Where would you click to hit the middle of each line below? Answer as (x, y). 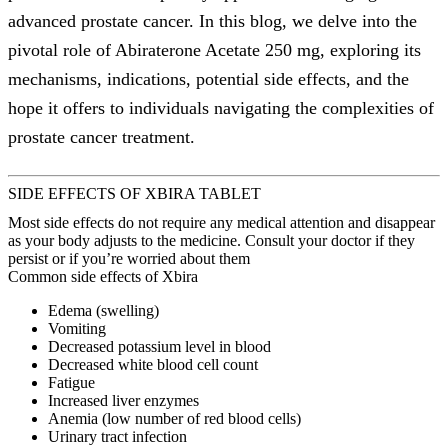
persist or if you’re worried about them (129, 259)
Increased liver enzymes (123, 401)
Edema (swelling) (103, 311)
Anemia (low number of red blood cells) (174, 419)
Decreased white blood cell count (153, 365)
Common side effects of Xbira (103, 277)
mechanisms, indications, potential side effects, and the (208, 79)
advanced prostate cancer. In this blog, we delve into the (212, 21)
